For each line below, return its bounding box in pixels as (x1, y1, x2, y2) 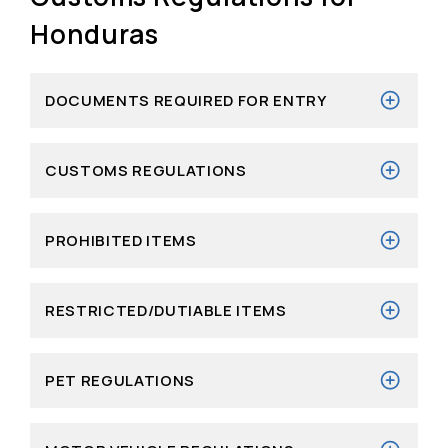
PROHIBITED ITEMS (45, 229, 197, 251)
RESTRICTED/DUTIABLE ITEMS (45, 299, 287, 321)
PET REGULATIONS (45, 369, 195, 391)
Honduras (30, 15, 160, 52)
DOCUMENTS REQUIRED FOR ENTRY (45, 89, 327, 111)
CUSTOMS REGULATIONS (45, 159, 247, 181)
